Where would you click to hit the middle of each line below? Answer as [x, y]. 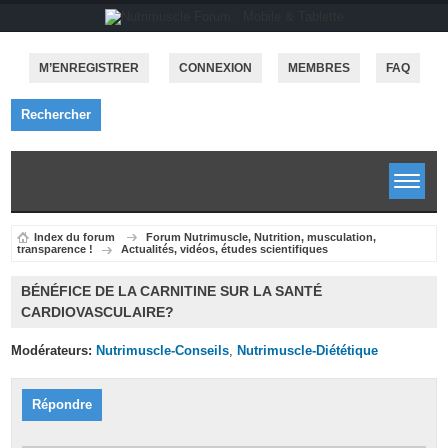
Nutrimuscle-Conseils [163, 350]
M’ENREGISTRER [88, 67]
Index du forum [75, 236]
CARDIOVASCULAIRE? [98, 311]
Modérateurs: [52, 350]
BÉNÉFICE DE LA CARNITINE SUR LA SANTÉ [172, 290]
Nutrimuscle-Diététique [308, 350]
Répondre [62, 405]
